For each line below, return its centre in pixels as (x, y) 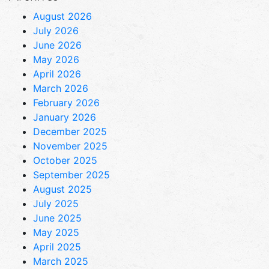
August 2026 (62, 16)
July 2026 (56, 30)
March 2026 (61, 88)
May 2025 (56, 232)
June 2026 (57, 45)
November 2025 (70, 146)
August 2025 (62, 189)
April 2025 (57, 246)
